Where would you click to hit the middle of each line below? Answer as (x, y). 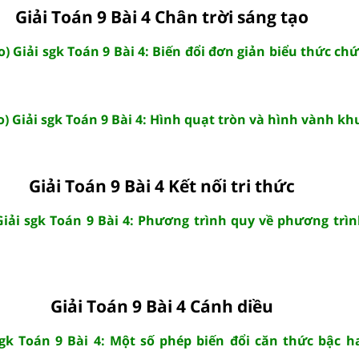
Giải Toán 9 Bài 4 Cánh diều (161, 306)
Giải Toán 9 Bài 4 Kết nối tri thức (161, 186)
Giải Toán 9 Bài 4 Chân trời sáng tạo (161, 16)
